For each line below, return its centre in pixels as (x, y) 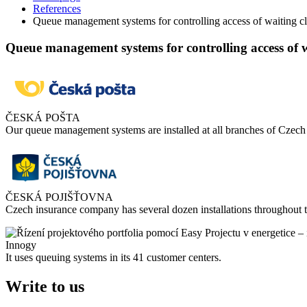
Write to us (45, 287)
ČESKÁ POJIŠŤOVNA (59, 197)
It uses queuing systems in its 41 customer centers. (113, 258)
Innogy (21, 245)
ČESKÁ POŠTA (43, 118)
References (57, 8)
